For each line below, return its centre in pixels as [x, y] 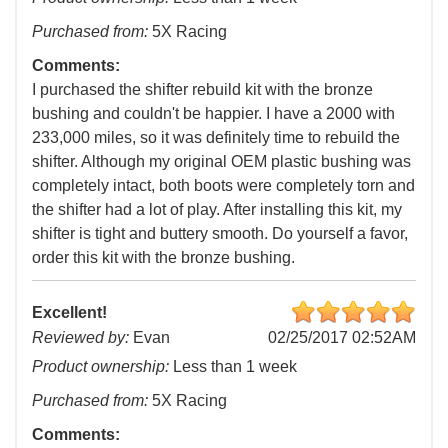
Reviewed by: [80, 338]
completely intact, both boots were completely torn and [223, 186]
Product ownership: [100, 367]
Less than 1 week [233, 367]
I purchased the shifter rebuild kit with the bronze [202, 90]
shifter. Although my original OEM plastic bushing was [221, 162]
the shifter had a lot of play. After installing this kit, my [217, 210]
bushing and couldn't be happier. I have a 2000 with [213, 114]
